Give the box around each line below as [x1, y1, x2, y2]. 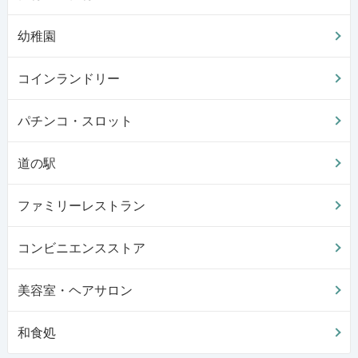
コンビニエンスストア [17, 240, 145, 256]
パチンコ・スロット [17, 113, 133, 129]
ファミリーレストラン [17, 197, 145, 213]
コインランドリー [17, 70, 120, 86]
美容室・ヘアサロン [17, 282, 133, 298]
